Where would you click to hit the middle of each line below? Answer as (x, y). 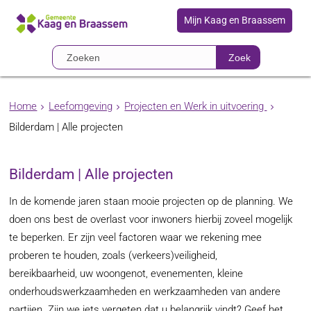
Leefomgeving (81, 106)
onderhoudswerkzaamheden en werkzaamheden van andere (145, 292)
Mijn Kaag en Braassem (234, 20)
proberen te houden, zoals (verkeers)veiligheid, (114, 255)
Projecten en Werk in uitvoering (196, 106)
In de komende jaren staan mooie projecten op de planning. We (151, 201)
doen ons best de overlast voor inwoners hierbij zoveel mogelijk (151, 219)
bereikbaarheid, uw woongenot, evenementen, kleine (126, 274)
